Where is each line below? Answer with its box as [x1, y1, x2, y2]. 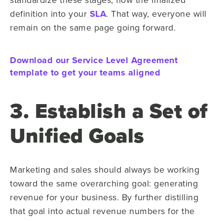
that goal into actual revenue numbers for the [10, 204, 195, 217]
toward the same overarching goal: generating [10, 177, 198, 189]
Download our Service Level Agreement [10, 53, 178, 67]
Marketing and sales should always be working [10, 163, 199, 176]
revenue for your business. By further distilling [10, 190, 198, 203]
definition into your [10, 7, 90, 20]
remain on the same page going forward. [10, 21, 176, 34]
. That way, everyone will [106, 7, 207, 20]
